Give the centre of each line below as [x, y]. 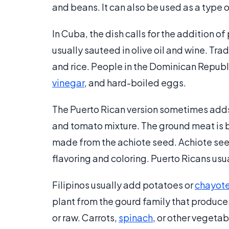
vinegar [68, 83]
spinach [136, 218]
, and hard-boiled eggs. [135, 83]
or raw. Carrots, [85, 218]
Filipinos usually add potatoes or [123, 185]
